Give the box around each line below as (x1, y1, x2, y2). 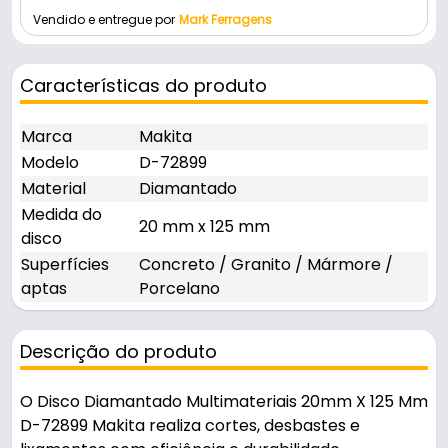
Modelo (21, 151, 79, 175)
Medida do (21, 203, 102, 227)
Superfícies (21, 253, 109, 277)
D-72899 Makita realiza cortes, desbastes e (20, 414, 360, 438)
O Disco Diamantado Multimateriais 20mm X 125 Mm (20, 390, 428, 414)
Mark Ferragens (179, 11, 272, 29)
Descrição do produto (20, 339, 217, 365)
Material (21, 177, 86, 201)
